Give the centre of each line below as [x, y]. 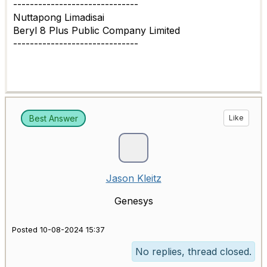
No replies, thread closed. [193, 252]
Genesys [133, 201]
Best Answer [53, 118]
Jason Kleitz [133, 178]
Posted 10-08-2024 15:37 [58, 230]
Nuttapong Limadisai [59, 17]
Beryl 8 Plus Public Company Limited [97, 30]
